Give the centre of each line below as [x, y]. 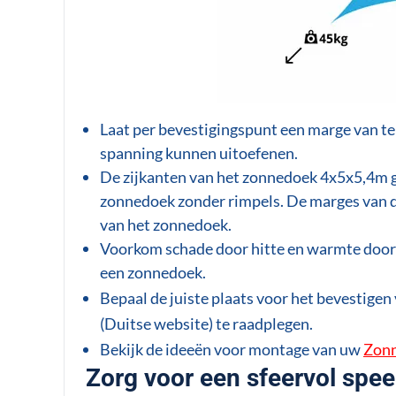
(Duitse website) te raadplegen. [206, 323]
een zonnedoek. [152, 272]
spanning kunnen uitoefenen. [198, 152]
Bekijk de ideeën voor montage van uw [231, 349]
